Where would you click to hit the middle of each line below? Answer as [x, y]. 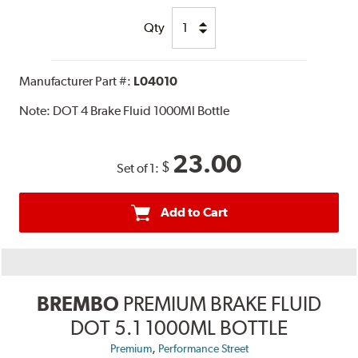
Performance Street [203, 348]
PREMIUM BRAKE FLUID [222, 303]
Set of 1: [139, 168]
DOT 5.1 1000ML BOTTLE [179, 327]
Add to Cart [194, 212]
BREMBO [78, 303]
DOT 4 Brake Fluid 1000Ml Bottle [141, 110]
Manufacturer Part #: [77, 81]
